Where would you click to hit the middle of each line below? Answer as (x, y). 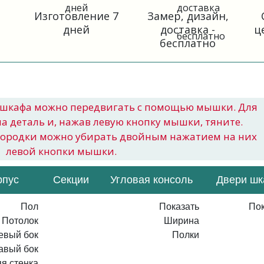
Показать (179, 207)
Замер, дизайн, (188, 16)
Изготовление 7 (76, 16)
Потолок (20, 221)
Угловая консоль (151, 180)
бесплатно (188, 43)
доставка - (188, 29)
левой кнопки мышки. (61, 151)
